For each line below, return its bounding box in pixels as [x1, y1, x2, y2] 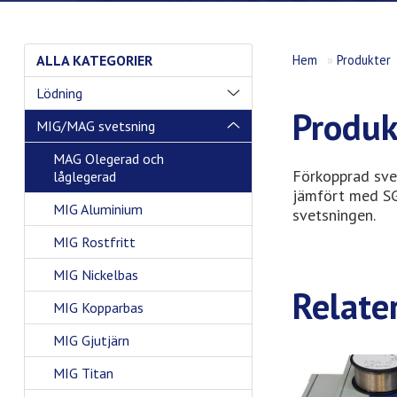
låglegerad [53, 167, 116, 185]
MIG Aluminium [53, 200, 143, 218]
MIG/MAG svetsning [35, 117, 155, 135]
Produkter [337, 51, 392, 69]
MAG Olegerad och [53, 150, 164, 167]
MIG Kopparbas [53, 299, 144, 316]
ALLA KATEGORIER [35, 51, 152, 69]
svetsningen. [292, 205, 376, 226]
